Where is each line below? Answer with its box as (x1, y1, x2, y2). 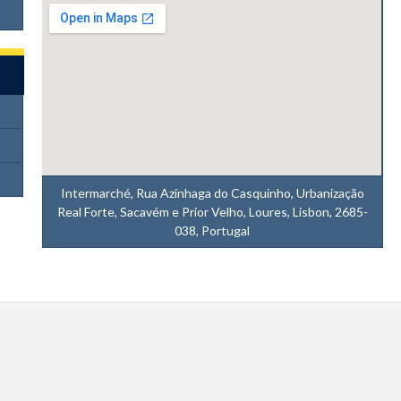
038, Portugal (175, 223, 251, 238)
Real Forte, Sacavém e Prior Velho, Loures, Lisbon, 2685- (56, 204, 368, 219)
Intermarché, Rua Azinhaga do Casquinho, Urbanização (60, 185, 364, 200)
